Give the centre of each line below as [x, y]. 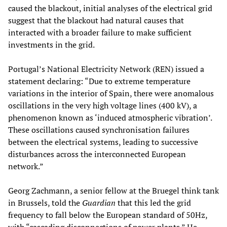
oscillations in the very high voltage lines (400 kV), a [103, 106]
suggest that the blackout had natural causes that [96, 21]
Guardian [100, 203]
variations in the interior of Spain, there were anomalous [111, 93]
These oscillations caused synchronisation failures [99, 130]
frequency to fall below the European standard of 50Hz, [108, 215]
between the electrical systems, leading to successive [103, 142]
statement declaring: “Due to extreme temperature [99, 81]
